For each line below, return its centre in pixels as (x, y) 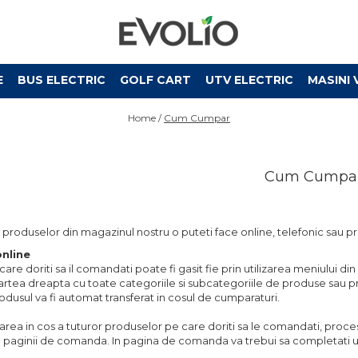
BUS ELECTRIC (61, 80)
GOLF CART (155, 80)
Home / (145, 118)
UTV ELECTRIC (249, 80)
